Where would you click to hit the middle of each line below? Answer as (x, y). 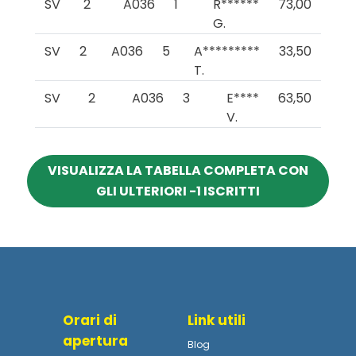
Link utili (217, 320)
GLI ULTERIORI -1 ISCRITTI (178, 191)
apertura (95, 341)
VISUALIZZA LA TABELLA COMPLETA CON (178, 170)
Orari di (90, 320)
